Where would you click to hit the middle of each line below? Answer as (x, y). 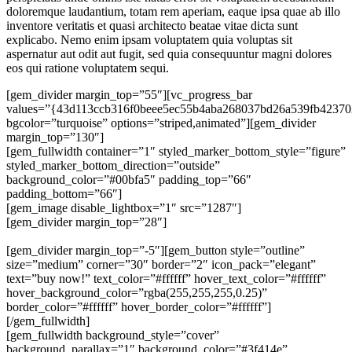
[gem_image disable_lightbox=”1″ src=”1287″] (124, 207)
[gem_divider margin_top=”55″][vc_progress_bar (129, 94)
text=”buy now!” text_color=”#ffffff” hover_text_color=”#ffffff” (166, 278)
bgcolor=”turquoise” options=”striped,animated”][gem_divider (161, 123)
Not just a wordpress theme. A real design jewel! (176, 236)
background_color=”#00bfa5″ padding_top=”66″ (129, 179)
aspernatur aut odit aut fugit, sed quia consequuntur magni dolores (169, 53)
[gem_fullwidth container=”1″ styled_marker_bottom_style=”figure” (176, 151)
